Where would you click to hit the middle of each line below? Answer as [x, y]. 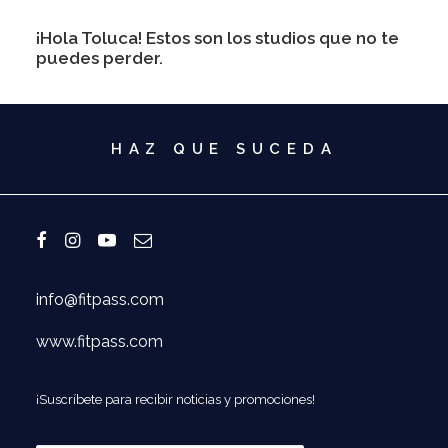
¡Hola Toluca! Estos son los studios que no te [217, 37]
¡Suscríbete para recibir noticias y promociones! [175, 399]
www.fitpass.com [99, 341]
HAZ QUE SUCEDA [224, 149]
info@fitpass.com [100, 299]
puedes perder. [99, 57]
